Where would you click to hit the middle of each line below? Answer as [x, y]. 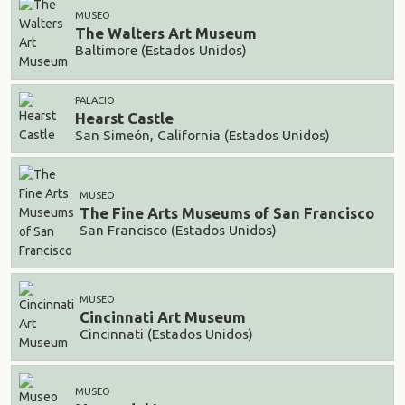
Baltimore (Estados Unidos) [161, 50]
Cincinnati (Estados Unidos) [166, 334]
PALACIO [95, 100]
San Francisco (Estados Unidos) [178, 230]
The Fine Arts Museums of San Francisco [227, 213]
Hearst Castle [124, 118]
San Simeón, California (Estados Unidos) [202, 135]
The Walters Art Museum [166, 33]
